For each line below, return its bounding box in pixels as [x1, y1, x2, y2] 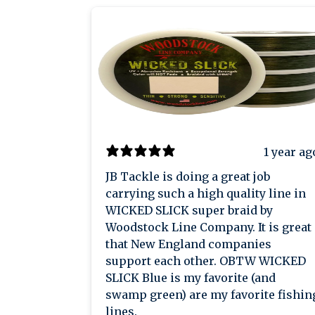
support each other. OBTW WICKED [105, 254, 219, 269]
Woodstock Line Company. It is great [105, 220, 258, 235]
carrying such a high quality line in [105, 186, 306, 201]
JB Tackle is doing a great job [105, 169, 270, 184]
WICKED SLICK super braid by [105, 203, 273, 218]
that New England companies [105, 237, 271, 252]
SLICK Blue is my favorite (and [105, 271, 276, 285]
